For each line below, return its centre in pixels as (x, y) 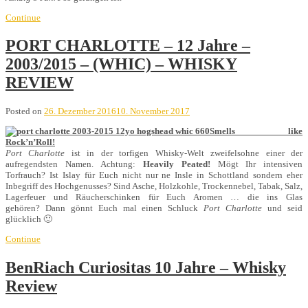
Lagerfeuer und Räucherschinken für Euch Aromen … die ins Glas (154, 197)
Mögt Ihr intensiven (260, 164)
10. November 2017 (153, 111)
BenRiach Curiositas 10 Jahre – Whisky (146, 268)
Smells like (256, 131)
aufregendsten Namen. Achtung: (75, 164)
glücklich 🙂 (30, 219)
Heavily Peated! (180, 164)
